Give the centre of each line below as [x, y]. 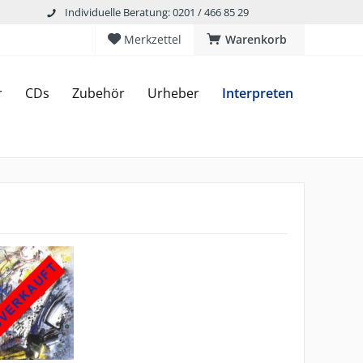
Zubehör [98, 93]
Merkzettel [153, 39]
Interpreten [258, 93]
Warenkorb [256, 39]
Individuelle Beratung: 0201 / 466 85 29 [157, 12]
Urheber [173, 93]
